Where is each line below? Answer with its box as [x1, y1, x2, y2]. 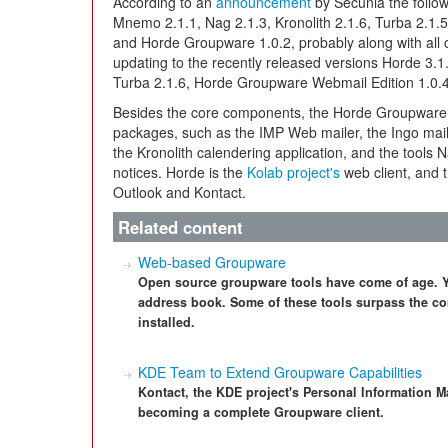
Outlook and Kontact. [113, 182, 246, 202]
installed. [138, 313, 195, 331]
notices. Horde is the [113, 162, 247, 182]
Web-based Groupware [138, 252, 286, 272]
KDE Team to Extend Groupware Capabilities [138, 362, 422, 382]
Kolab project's [247, 162, 340, 182]
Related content [118, 215, 243, 239]
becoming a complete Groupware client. [138, 403, 384, 421]
